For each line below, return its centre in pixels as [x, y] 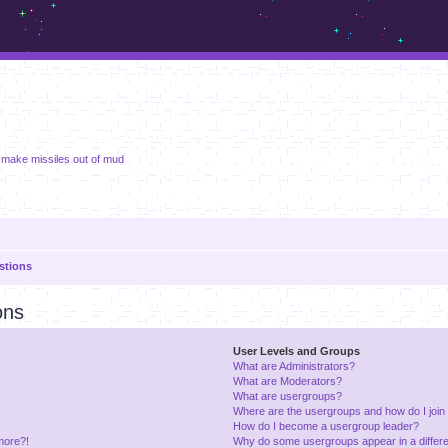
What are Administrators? [293, 365]
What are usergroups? [287, 395]
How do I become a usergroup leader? [325, 425]
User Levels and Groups [296, 350]
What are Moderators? [287, 380]
